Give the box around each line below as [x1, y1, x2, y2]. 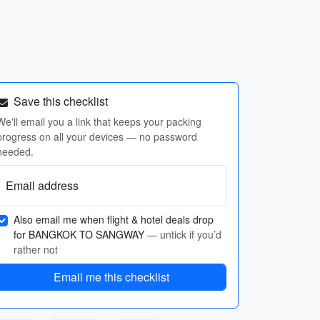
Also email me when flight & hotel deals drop [14, 212, 214, 226]
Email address [6, 177, 79, 194]
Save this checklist [11, 93, 108, 109]
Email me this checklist [54, 269, 169, 285]
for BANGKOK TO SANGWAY [14, 227, 147, 241]
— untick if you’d [147, 227, 221, 241]
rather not [14, 242, 58, 256]
